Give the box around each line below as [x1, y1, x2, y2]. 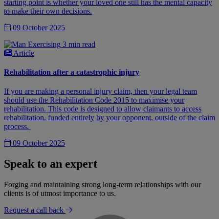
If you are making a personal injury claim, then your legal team [4, 87, 197, 96]
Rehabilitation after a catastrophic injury [4, 67, 139, 76]
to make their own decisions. [4, 6, 92, 15]
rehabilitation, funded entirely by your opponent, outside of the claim [4, 113, 215, 122]
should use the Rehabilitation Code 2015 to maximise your [4, 96, 184, 105]
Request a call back [4, 205, 66, 214]
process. [4, 122, 31, 131]
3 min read [63, 40, 95, 48]
